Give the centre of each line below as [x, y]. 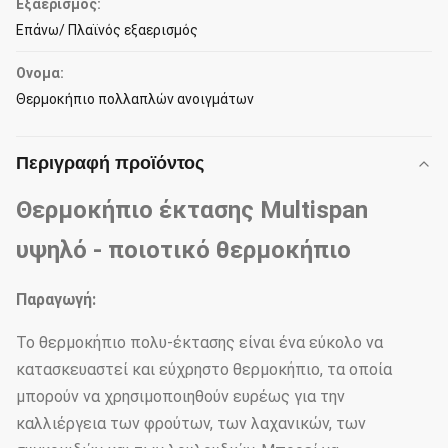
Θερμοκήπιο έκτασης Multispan [192, 210]
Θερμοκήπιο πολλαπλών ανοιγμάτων [135, 99]
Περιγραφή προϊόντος [110, 163]
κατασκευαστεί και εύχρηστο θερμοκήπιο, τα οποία [204, 369]
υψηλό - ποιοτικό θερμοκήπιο [183, 250]
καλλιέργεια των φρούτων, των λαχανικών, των [191, 423]
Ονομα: [40, 73]
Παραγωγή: [56, 299]
